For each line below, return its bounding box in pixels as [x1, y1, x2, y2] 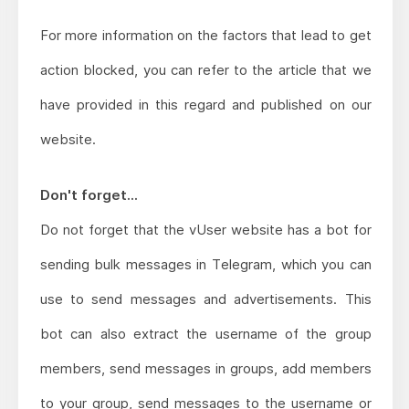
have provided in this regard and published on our [39, 96, 372, 114]
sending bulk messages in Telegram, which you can [39, 255, 372, 273]
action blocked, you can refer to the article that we [39, 61, 372, 79]
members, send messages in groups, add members [39, 359, 372, 377]
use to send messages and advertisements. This [39, 289, 372, 308]
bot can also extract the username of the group [39, 324, 372, 342]
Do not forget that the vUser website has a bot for [39, 220, 372, 238]
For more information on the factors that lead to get [39, 26, 372, 45]
